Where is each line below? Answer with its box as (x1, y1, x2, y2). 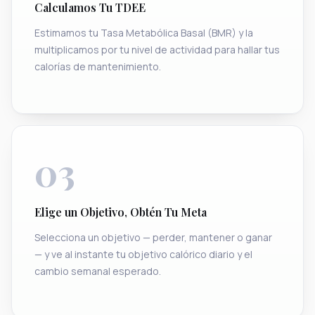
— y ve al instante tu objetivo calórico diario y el (34, 247, 252, 261)
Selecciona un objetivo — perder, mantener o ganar (34, 230, 272, 244)
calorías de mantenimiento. (34, 59, 161, 73)
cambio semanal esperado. (34, 264, 161, 278)
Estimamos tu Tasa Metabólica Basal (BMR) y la (34, 25, 253, 39)
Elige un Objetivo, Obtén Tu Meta (34, 204, 207, 219)
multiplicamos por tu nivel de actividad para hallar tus (34, 42, 280, 56)
